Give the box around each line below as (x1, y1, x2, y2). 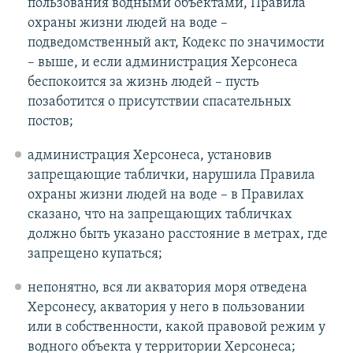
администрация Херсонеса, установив (27, 147, 272, 163)
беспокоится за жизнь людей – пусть (27, 74, 259, 90)
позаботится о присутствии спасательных (27, 94, 292, 110)
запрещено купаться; (27, 246, 162, 262)
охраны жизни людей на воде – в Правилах (27, 187, 304, 203)
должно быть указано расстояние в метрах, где (27, 226, 328, 242)
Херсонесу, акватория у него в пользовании (27, 299, 305, 315)
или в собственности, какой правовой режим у (27, 319, 325, 335)
